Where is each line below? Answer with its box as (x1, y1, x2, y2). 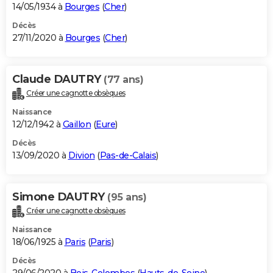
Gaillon (62, 119, 91, 130)
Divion (68, 150, 95, 161)
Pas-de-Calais (99, 150, 156, 161)
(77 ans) (104, 74, 143, 86)
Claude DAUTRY (12, 73, 104, 87)
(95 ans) (107, 191, 146, 204)
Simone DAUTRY (12, 190, 107, 204)
